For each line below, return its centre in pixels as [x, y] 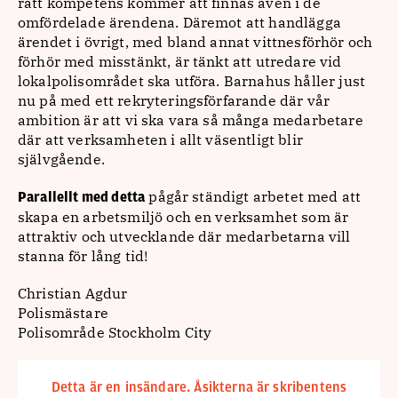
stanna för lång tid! [83, 256]
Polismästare [63, 313]
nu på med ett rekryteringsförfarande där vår [174, 100]
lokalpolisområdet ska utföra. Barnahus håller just [192, 81]
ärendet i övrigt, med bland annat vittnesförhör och [195, 42]
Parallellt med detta [82, 197]
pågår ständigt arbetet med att [253, 196]
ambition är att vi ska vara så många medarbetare [191, 120]
